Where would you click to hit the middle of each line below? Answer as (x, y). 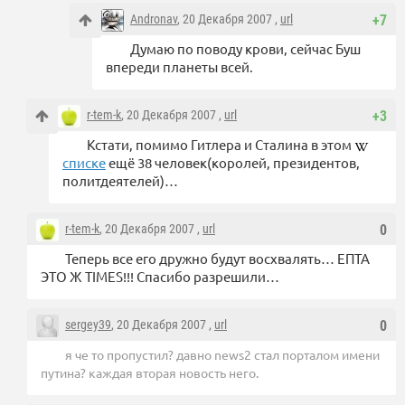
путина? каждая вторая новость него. (150, 372)
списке (84, 162)
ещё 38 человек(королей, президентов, (233, 162)
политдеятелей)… (120, 180)
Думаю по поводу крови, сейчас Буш (245, 48)
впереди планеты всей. (179, 66)
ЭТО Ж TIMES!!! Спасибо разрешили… (160, 276)
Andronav (154, 19)
